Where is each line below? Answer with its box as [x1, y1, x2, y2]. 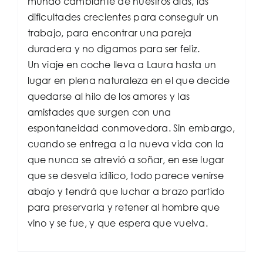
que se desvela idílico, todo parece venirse [27, 168, 224, 181]
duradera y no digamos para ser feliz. [27, 42, 200, 55]
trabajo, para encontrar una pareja [27, 26, 192, 39]
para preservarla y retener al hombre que [27, 200, 220, 213]
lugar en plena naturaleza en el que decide [27, 73, 230, 86]
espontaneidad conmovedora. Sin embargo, [27, 121, 235, 134]
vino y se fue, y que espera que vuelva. [27, 216, 208, 229]
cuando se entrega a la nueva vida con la [27, 137, 224, 150]
